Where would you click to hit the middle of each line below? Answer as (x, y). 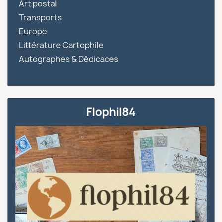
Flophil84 (111, 112)
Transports (40, 17)
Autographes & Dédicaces (69, 59)
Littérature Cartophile (61, 45)
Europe (33, 31)
